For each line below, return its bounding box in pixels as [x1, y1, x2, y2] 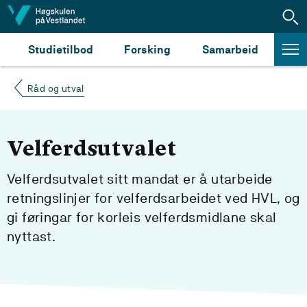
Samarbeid [202, 42, 259, 56]
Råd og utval [27, 83, 84, 94]
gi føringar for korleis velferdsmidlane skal [7, 209, 277, 225]
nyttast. [7, 228, 56, 245]
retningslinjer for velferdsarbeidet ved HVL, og [7, 190, 300, 206]
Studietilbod [27, 42, 93, 56]
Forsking [124, 42, 171, 56]
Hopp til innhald [13, 9, 95, 22]
